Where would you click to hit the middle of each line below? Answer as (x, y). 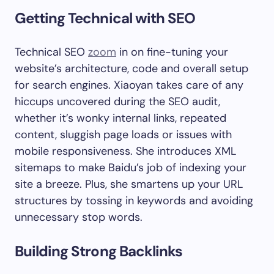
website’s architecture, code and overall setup (131, 68)
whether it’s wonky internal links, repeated (120, 118)
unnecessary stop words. (79, 217)
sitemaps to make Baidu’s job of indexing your (131, 168)
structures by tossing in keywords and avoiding (134, 201)
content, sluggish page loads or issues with (123, 135)
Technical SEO (51, 52)
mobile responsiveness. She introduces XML (125, 151)
